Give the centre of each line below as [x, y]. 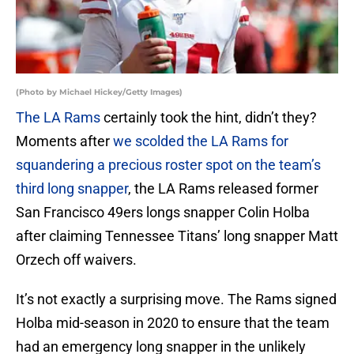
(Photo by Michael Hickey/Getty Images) [99, 92]
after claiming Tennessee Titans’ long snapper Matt [177, 236]
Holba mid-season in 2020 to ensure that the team [173, 323]
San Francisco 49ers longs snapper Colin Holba [163, 213]
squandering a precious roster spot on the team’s [168, 165]
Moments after [64, 141]
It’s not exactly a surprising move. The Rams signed [176, 299]
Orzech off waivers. [76, 260]
